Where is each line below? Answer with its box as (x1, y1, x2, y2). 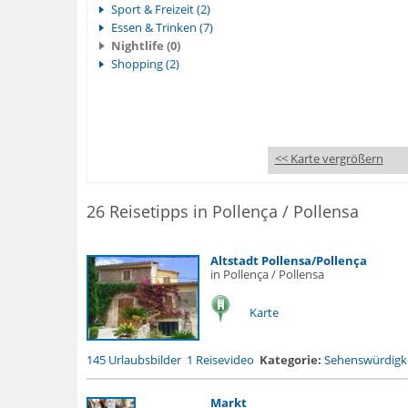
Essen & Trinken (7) (110, 19, 213, 36)
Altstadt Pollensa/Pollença (209, 252, 367, 269)
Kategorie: (259, 352, 321, 368)
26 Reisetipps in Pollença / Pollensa (86, 200, 359, 222)
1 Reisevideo (186, 352, 254, 368)
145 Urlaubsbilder (86, 352, 181, 368)
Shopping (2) (110, 56, 179, 72)
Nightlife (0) (110, 37, 180, 54)
